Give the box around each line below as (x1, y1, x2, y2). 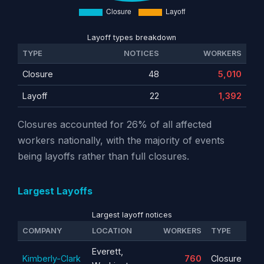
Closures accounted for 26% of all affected (17, 118, 212, 130)
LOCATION (91, 226, 132, 235)
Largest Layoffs (17, 184, 93, 197)
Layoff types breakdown (87, 32, 177, 42)
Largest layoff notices (91, 210, 172, 219)
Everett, (91, 246, 123, 256)
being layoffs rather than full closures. (17, 150, 189, 162)
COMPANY (22, 226, 62, 235)
